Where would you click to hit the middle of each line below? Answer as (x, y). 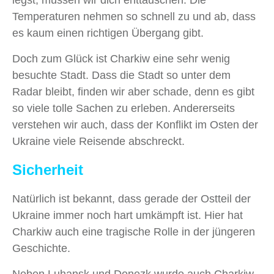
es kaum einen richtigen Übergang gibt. (108, 33)
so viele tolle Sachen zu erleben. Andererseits (124, 109)
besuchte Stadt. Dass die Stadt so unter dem (121, 76)
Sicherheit (48, 170)
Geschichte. (41, 249)
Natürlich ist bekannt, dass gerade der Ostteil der (131, 199)
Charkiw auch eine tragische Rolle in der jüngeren (134, 232)
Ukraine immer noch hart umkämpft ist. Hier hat (128, 216)
